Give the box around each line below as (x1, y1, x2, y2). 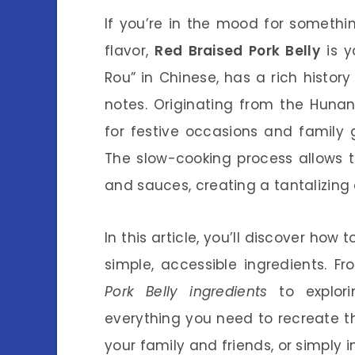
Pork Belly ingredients (105, 282, 268, 301)
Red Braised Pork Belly (155, 41, 320, 60)
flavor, (105, 41, 155, 60)
